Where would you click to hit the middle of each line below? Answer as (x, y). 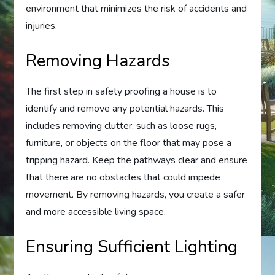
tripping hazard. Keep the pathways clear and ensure (137, 160)
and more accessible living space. (96, 211)
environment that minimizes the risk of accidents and (137, 8)
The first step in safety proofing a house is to (122, 91)
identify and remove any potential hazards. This (125, 108)
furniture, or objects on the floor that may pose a (129, 143)
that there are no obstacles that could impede (123, 177)
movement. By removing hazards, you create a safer (136, 194)
